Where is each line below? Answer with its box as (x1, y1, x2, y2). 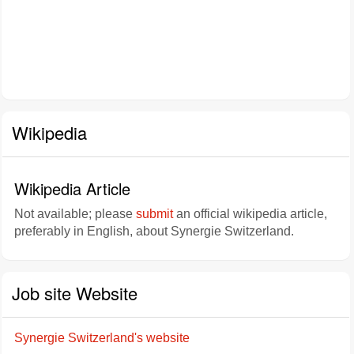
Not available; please (14, 207, 136, 220)
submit (136, 207, 173, 220)
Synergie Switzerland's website (14, 331, 190, 345)
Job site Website (12, 281, 137, 305)
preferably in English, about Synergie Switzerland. (14, 224, 294, 238)
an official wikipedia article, (173, 207, 327, 220)
